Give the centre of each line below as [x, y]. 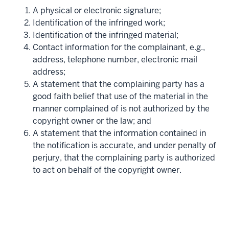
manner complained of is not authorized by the [121, 108]
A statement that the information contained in [119, 133]
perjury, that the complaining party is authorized [124, 157]
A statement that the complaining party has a [119, 84]
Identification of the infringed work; [99, 22]
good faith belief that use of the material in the [120, 96]
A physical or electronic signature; [97, 10]
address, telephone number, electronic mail [115, 59]
